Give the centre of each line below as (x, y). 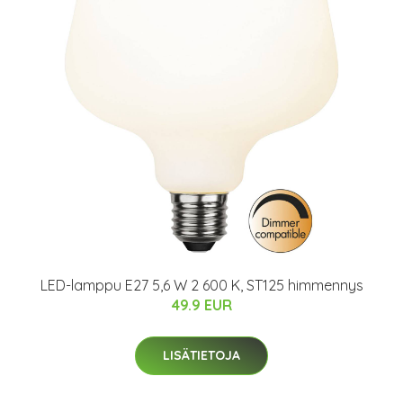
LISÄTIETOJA (201, 355)
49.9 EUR (201, 305)
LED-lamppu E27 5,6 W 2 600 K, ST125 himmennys (201, 285)
